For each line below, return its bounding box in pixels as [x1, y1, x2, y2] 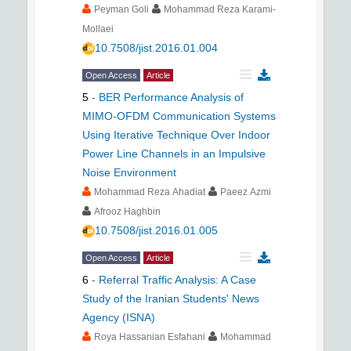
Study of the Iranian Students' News [82, 292, 259, 305]
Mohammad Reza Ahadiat [94, 186, 205, 197]
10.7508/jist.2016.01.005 [95, 224, 218, 237]
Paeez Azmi [220, 186, 271, 197]
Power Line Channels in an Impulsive [82, 147, 266, 160]
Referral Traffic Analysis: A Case [99, 273, 256, 286]
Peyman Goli [94, 4, 149, 15]
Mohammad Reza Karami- [164, 4, 276, 15]
